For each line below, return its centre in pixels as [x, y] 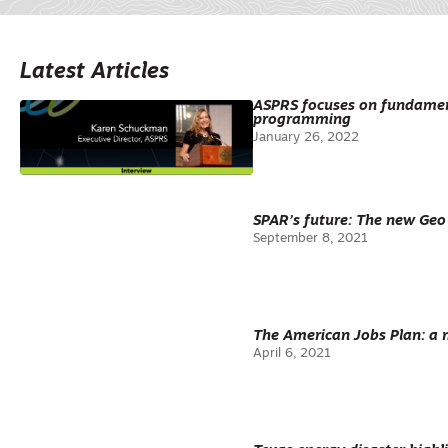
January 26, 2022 [305, 137]
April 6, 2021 [291, 353]
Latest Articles [94, 72]
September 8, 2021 [310, 238]
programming [301, 120]
